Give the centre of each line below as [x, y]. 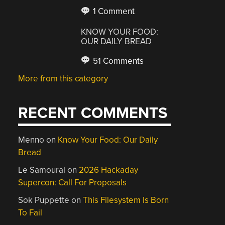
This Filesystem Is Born [126, 200]
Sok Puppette [44, 200]
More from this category [63, 78]
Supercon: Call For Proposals [73, 183]
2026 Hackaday [109, 170]
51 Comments [118, 61]
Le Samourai [42, 170]
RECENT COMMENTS [93, 113]
